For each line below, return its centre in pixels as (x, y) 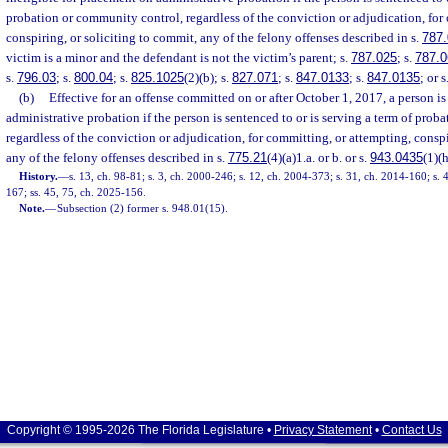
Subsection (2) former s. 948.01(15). (143, 208)
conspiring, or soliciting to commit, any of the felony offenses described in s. (214, 37)
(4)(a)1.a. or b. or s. (318, 157)
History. (39, 176)
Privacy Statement (322, 430)
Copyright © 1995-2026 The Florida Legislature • (140, 430)
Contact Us (411, 430)
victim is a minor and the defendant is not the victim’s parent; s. (178, 57)
